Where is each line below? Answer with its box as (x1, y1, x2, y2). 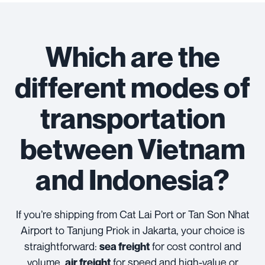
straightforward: (24, 240, 99, 253)
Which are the (45, 39, 220, 73)
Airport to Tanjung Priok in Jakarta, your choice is (20, 224, 245, 237)
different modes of (15, 70, 250, 104)
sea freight (99, 240, 150, 253)
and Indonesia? (35, 162, 230, 196)
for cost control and (149, 240, 241, 253)
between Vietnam (20, 131, 245, 166)
